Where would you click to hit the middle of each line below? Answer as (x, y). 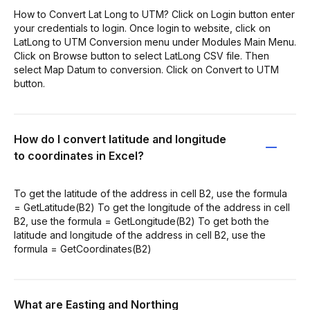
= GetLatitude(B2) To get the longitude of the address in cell (152, 207)
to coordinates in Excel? (79, 155)
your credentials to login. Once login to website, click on (142, 28)
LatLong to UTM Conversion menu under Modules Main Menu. (155, 42)
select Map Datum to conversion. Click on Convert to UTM (146, 69)
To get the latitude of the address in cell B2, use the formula (151, 193)
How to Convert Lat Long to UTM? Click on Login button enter (154, 14)
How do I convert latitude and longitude (120, 139)
